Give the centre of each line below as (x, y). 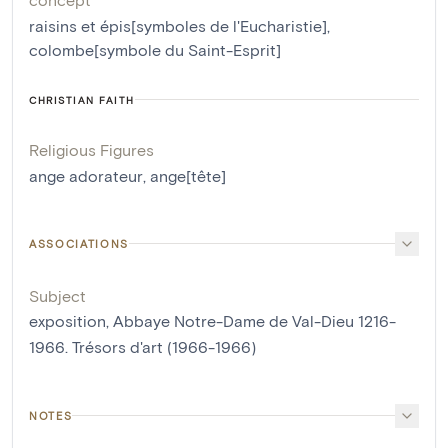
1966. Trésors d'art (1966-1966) (142, 346)
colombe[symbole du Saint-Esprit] (155, 49)
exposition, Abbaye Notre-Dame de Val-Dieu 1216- (212, 320)
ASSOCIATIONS (79, 243)
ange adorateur (86, 175)
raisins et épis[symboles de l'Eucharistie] (178, 25)
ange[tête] (188, 175)
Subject (57, 295)
